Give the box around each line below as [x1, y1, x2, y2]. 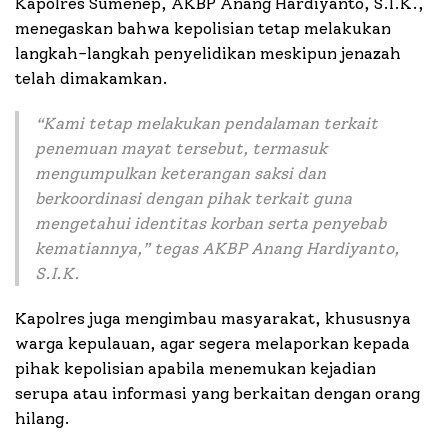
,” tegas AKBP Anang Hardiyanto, [137, 239, 399, 259]
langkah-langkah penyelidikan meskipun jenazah [15, 44, 401, 64]
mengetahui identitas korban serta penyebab [35, 214, 386, 234]
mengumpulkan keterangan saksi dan [35, 164, 326, 184]
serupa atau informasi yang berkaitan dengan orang [15, 384, 420, 404]
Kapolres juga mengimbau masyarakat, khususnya [15, 309, 411, 329]
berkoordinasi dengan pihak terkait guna [35, 189, 352, 209]
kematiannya [35, 239, 137, 259]
